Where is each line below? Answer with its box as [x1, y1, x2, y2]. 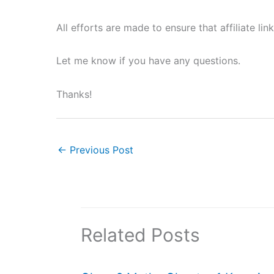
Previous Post [67, 144, 133, 157]
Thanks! [56, 88, 92, 101]
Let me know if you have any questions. [56, 54, 240, 67]
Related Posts [81, 224, 200, 246]
